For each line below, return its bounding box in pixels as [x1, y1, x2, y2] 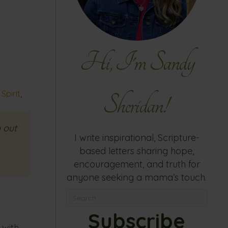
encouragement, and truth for [73, 158, 200, 170]
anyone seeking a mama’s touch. [67, 172, 207, 184]
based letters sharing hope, [79, 145, 194, 157]
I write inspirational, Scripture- [74, 132, 199, 144]
